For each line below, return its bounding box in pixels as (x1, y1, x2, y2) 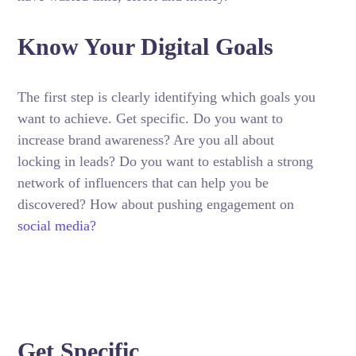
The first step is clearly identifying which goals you (17, 89, 316, 105)
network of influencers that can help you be (17, 175, 269, 191)
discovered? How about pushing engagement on (17, 196, 295, 212)
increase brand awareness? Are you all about (17, 132, 275, 148)
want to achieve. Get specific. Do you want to (17, 110, 284, 126)
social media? (17, 218, 97, 234)
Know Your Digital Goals (17, 33, 274, 60)
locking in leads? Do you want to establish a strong (17, 153, 314, 169)
